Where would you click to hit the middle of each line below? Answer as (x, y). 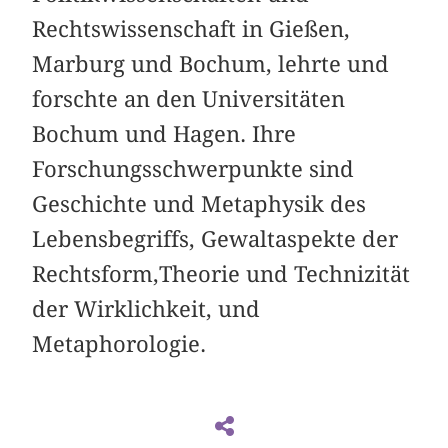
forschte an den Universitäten (189, 99)
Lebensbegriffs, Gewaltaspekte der (215, 239)
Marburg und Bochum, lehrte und (211, 64)
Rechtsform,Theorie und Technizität (221, 274)
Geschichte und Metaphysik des (199, 204)
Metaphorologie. (119, 344)
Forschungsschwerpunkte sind (193, 169)
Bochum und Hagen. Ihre (164, 134)
